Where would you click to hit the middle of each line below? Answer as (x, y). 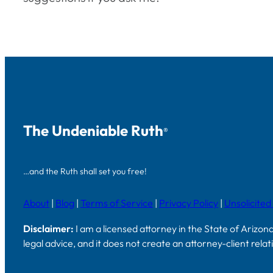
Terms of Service (117, 203)
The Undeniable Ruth (93, 130)
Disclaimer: (48, 228)
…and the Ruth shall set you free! (85, 171)
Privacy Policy (189, 203)
